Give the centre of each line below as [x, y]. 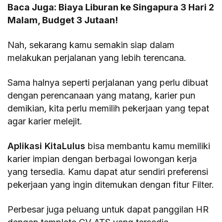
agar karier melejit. [45, 121]
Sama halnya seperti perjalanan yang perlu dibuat [108, 82]
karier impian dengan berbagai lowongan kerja [102, 159]
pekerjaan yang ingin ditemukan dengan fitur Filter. [111, 184]
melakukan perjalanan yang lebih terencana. [97, 57]
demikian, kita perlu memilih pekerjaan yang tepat [109, 108]
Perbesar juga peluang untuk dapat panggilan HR [108, 209]
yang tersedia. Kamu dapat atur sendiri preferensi [108, 171]
